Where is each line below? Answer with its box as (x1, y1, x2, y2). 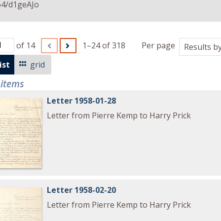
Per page (141, 40, 175, 51)
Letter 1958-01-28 (47, 95, 116, 106)
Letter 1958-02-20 (47, 184, 116, 195)
